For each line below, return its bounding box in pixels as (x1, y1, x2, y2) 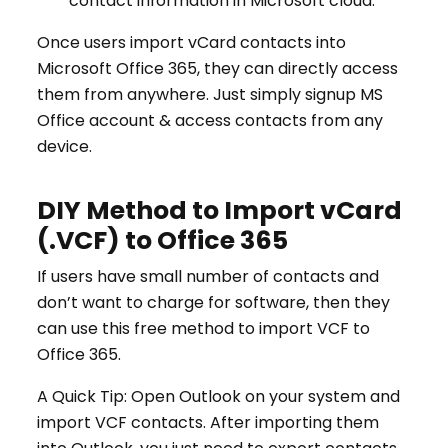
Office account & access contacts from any (37, 109, 383, 133)
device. (37, 135, 92, 159)
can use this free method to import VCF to (37, 317, 370, 341)
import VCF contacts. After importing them (37, 411, 379, 435)
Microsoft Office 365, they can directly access (37, 57, 398, 81)
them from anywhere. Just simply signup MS (37, 83, 383, 107)
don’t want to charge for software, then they (37, 291, 390, 315)
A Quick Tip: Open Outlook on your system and (37, 385, 400, 409)
